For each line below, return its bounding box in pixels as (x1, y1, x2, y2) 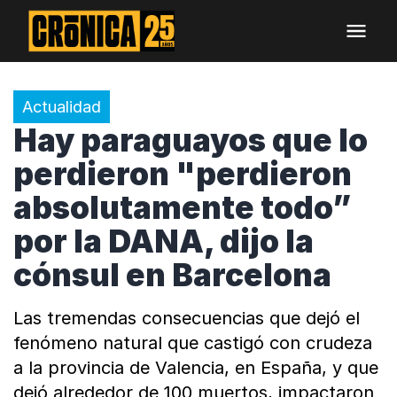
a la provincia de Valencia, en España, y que (13, 357, 378, 378)
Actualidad (22, 97, 101, 116)
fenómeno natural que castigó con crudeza (13, 332, 372, 354)
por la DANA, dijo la (13, 222, 314, 260)
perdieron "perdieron (13, 155, 352, 192)
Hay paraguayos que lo (13, 121, 368, 159)
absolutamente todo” (13, 189, 351, 226)
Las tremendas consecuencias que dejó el (13, 307, 360, 329)
